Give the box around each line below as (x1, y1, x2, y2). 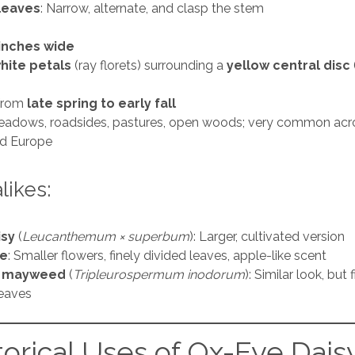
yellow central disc (227, 58, 351, 74)
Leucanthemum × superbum (22, 229, 190, 245)
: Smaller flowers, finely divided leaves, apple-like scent (8, 248, 327, 264)
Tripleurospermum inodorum (73, 267, 246, 283)
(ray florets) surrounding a (71, 58, 227, 74)
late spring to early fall (27, 96, 177, 112)
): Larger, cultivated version (189, 229, 345, 245)
